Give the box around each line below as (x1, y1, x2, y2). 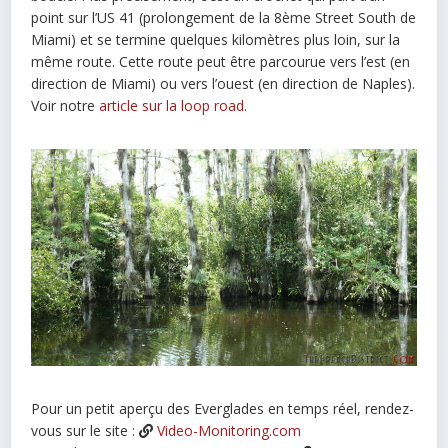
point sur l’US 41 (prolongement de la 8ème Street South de (31, 7, 417, 27)
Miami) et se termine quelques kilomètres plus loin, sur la (31, 29, 401, 49)
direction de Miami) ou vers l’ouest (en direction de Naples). (31, 73, 416, 93)
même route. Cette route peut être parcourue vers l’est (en (31, 51, 411, 71)
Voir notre (31, 95, 100, 115)
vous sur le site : (31, 420, 140, 440)
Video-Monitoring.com (157, 420, 302, 440)
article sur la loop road (99, 95, 245, 115)
